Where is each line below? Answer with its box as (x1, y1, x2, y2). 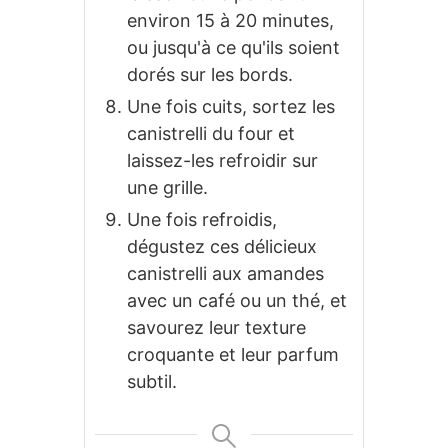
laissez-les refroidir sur (127, 150, 318, 172)
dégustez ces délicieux (127, 236, 317, 258)
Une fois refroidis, (127, 209, 277, 231)
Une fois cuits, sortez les (127, 96, 335, 118)
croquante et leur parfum (127, 344, 339, 366)
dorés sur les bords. (127, 64, 293, 86)
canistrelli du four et (127, 123, 295, 145)
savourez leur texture (127, 317, 306, 339)
